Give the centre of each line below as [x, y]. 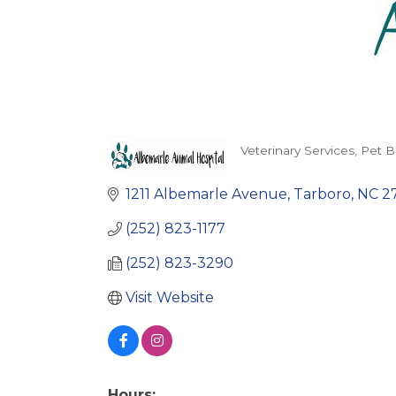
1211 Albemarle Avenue [206, 194]
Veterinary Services [297, 150]
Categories [295, 164]
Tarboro [322, 194]
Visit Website [170, 298]
